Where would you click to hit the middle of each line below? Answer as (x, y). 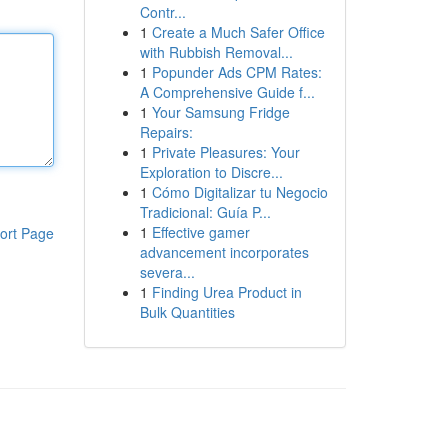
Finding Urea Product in (226, 292)
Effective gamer (200, 232)
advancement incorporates (224, 252)
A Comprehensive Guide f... (227, 92)
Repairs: (166, 132)
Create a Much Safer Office (238, 32)
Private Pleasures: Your (225, 152)
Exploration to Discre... (211, 172)
